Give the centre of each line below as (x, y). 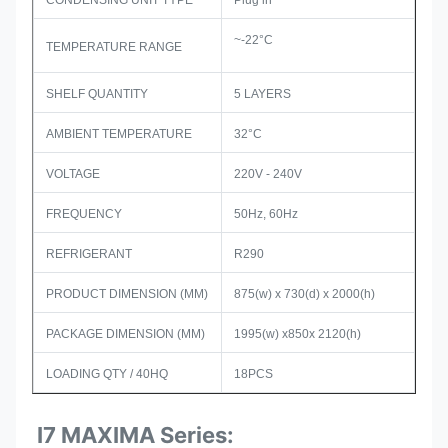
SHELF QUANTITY (97, 94)
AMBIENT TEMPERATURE (119, 134)
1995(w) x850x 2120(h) (297, 334)
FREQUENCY (84, 214)
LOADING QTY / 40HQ (107, 374)
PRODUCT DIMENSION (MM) (127, 294)
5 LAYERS (262, 94)
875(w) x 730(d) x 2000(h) (304, 294)
